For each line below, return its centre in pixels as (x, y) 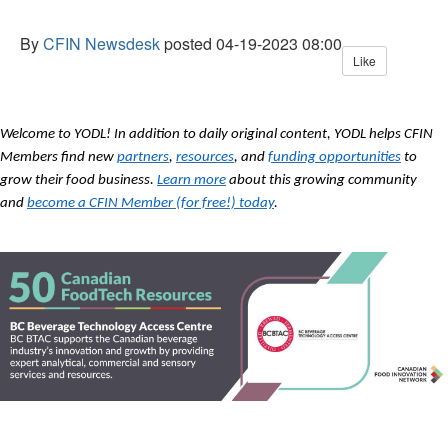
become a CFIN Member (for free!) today (150, 203)
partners (143, 157)
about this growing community (321, 180)
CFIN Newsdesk (101, 43)
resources (205, 157)
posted (188, 43)
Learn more (191, 180)
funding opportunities (334, 157)
